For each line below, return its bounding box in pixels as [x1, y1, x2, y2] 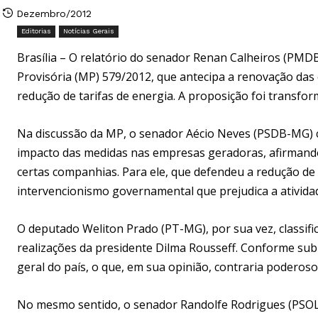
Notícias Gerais [63, 27, 114, 35]
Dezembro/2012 [16, 7, 92, 19]
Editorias [21, 27, 51, 35]
